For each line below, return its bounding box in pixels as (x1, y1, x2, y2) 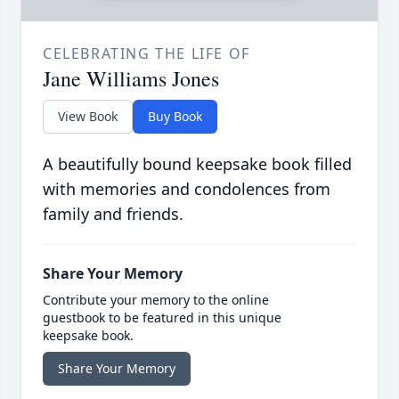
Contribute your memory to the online (43, 291, 269, 309)
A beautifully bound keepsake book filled (43, 153, 352, 175)
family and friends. (43, 203, 183, 225)
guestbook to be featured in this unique (43, 309, 281, 327)
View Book (58, 108, 118, 126)
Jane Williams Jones (43, 64, 219, 94)
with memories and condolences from (43, 178, 330, 200)
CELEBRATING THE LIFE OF (43, 44, 250, 64)
